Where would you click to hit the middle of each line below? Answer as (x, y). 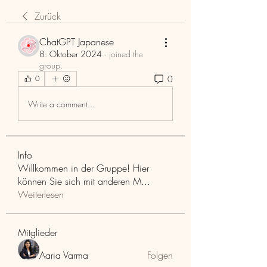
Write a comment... (61, 104)
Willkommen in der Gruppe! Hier (83, 168)
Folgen (160, 255)
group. (51, 65)
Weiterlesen (41, 194)
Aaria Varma (64, 255)
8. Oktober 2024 (71, 54)
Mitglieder (38, 232)
